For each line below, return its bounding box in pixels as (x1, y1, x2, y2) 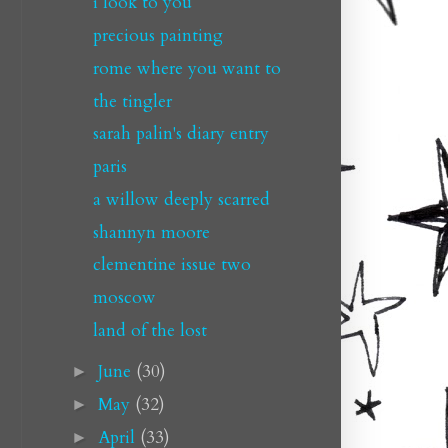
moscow (92, 286, 156, 309)
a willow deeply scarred (92, 187, 270, 211)
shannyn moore (92, 220, 210, 244)
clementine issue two (92, 253, 251, 277)
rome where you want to (92, 56, 281, 80)
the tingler (92, 89, 172, 113)
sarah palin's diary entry (92, 122, 269, 146)
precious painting (92, 24, 223, 47)
